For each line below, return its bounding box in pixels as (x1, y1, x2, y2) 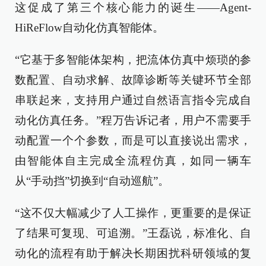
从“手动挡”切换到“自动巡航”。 (15, 175, 169, 187)
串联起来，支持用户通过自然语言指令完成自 (15, 94, 251, 106)
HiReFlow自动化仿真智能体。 (15, 21, 164, 34)
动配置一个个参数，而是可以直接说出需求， (15, 134, 251, 147)
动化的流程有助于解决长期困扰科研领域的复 (15, 247, 251, 259)
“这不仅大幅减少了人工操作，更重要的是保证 (15, 207, 251, 219)
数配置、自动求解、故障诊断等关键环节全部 (15, 74, 251, 86)
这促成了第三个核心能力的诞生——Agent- (15, 1, 251, 14)
